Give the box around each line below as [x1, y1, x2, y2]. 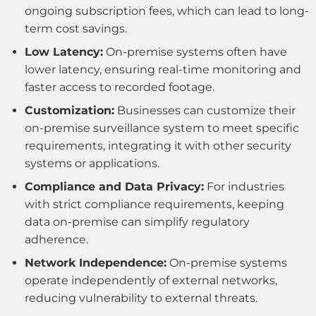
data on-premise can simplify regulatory [25, 215, 250, 229]
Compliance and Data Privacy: [25, 180, 204, 194]
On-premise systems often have [103, 45, 287, 59]
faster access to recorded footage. [25, 80, 214, 95]
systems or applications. [25, 157, 159, 171]
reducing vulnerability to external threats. [25, 291, 257, 305]
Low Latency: [25, 45, 103, 59]
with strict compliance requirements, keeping [25, 197, 284, 212]
